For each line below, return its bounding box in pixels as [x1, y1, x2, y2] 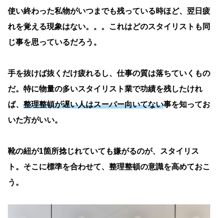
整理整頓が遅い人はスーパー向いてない [23, 100, 163, 109]
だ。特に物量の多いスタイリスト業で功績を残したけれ [8, 84, 202, 93]
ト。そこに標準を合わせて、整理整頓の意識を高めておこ [8, 162, 210, 171]
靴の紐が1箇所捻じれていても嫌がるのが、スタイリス [8, 146, 199, 155]
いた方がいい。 [8, 115, 62, 124]
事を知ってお [163, 100, 210, 109]
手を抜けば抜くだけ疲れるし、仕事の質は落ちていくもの [8, 69, 210, 77]
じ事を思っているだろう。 [8, 37, 101, 46]
